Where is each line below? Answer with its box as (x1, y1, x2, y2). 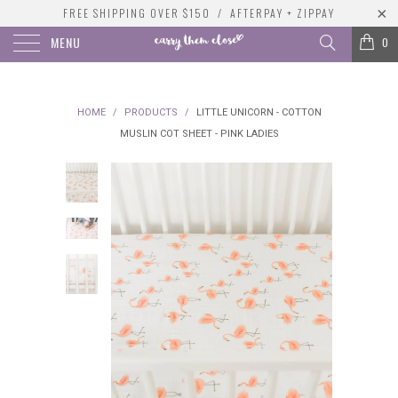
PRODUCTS (123, 107, 178, 118)
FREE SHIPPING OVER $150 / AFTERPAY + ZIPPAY (63, 5, 335, 20)
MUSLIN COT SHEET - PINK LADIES (119, 128, 279, 139)
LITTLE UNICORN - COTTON (193, 107, 322, 118)
